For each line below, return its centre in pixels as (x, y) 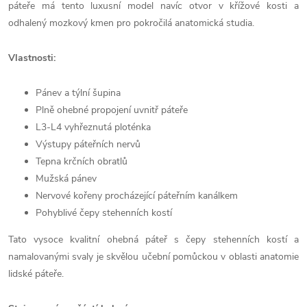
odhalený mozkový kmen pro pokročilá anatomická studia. (131, 23)
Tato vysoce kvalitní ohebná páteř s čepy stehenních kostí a (153, 240)
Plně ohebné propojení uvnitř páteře (112, 110)
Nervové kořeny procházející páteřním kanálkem (137, 196)
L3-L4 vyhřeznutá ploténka (93, 127)
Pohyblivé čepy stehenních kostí (104, 213)
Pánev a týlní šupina (78, 93)
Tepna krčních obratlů (82, 161)
